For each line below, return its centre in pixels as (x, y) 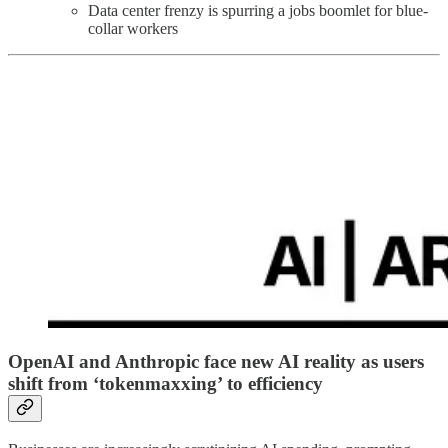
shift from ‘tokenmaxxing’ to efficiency (165, 384)
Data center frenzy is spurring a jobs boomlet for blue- (258, 11)
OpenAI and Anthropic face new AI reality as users (216, 362)
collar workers (133, 29)
